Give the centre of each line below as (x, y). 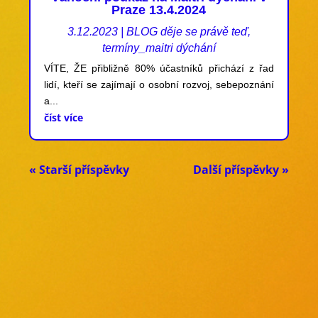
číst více (63, 117)
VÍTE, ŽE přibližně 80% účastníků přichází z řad (159, 68)
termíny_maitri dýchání (159, 48)
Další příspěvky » (241, 169)
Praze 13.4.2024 (159, 10)
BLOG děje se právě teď (187, 31)
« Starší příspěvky (79, 169)
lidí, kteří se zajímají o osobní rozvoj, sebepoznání (159, 84)
